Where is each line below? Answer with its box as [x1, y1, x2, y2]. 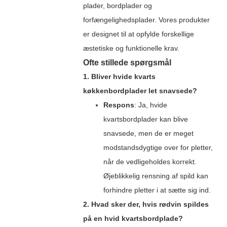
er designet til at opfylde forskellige [83, 29, 194, 38]
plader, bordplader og [83, 1, 152, 10]
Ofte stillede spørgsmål [83, 57, 171, 67]
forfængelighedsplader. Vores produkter [83, 15, 210, 24]
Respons [103, 100, 134, 109]
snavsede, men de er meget [103, 129, 194, 137]
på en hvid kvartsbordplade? [83, 214, 183, 222]
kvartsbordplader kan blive [103, 115, 188, 123]
